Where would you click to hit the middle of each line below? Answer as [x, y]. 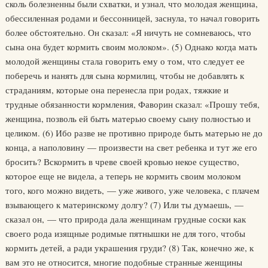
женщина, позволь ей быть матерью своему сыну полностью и [128, 118]
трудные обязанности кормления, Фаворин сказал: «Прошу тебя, [132, 104]
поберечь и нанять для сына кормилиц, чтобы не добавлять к [124, 75]
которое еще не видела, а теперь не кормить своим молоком [123, 176]
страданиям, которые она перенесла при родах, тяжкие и [117, 90]
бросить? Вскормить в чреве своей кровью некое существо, [122, 162]
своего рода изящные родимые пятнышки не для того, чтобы [125, 233]
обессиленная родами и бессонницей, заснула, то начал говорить [132, 18]
